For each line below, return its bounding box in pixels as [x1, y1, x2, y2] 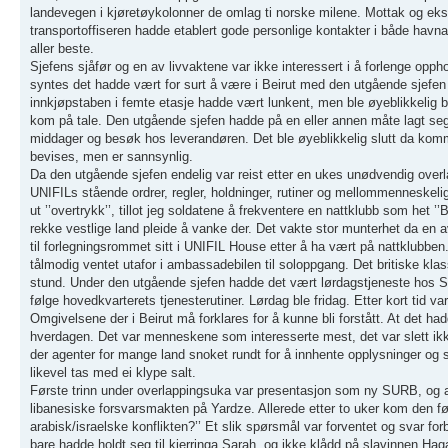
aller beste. [30, 40, 94, 56]
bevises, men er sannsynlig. [30, 148, 193, 164]
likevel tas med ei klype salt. [30, 364, 196, 380]
